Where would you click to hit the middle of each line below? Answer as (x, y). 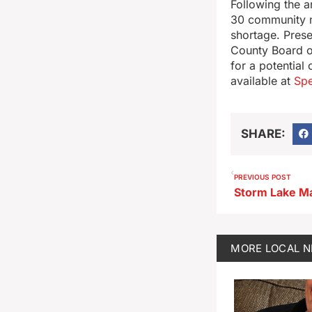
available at (263, 81)
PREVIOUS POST (263, 177)
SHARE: (264, 133)
